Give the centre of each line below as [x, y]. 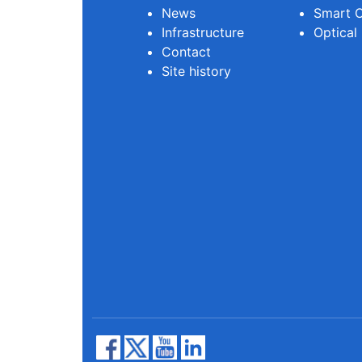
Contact [187, 51]
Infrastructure [203, 32]
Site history [197, 71]
